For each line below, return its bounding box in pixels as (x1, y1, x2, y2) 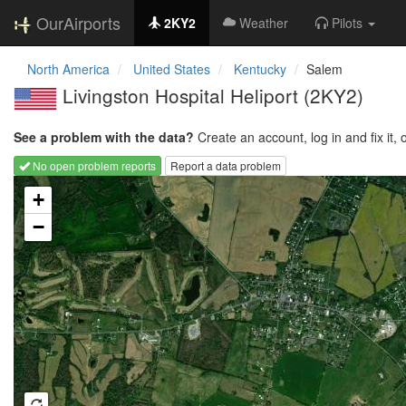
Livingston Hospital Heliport (57, 82, 304, 109)
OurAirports (36, 11, 121, 34)
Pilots (332, 14, 362, 32)
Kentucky (234, 60, 286, 78)
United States (133, 60, 210, 78)
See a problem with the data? (14, 127, 194, 146)
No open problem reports (30, 157, 156, 173)
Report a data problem (170, 157, 281, 173)
